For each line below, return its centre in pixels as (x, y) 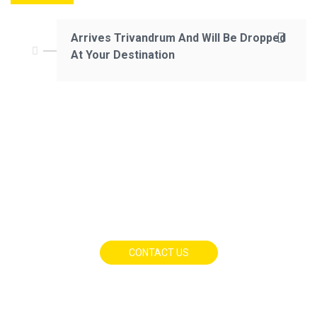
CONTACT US (158, 253)
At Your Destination (123, 55)
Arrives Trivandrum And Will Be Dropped (178, 38)
